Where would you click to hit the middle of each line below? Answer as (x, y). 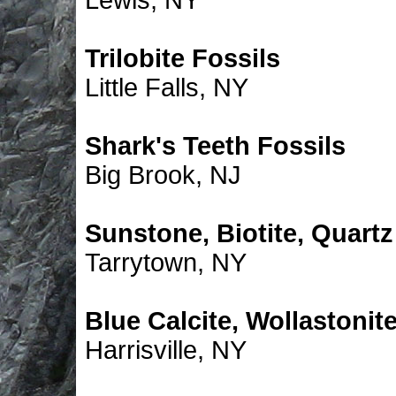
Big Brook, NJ (163, 175)
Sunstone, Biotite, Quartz (239, 233)
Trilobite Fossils (183, 58)
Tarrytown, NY (166, 263)
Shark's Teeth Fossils (215, 146)
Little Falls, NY (167, 88)
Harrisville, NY (166, 350)
